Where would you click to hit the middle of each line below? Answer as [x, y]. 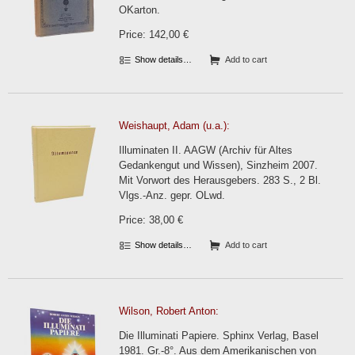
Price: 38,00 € [151, 220]
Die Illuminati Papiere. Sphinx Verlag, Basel [219, 336]
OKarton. [139, 10]
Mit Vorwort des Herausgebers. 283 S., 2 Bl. [220, 180]
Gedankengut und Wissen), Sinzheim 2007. [218, 165]
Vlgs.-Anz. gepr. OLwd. [172, 195]
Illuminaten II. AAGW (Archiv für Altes [206, 150]
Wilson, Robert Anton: [169, 311]
